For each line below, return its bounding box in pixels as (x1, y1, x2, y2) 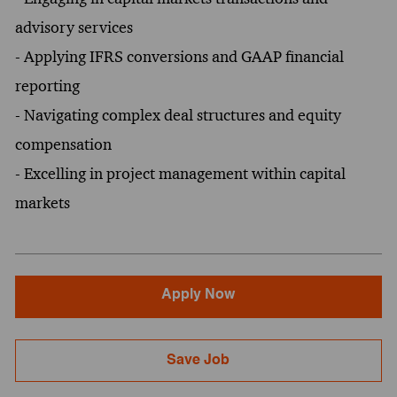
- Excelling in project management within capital (14, 163, 346, 183)
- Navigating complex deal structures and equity (14, 105, 341, 125)
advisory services (14, 17, 133, 37)
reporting (14, 75, 80, 96)
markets (14, 192, 70, 213)
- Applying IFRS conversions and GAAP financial (14, 46, 344, 66)
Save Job (167, 353, 230, 368)
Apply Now (161, 287, 236, 302)
